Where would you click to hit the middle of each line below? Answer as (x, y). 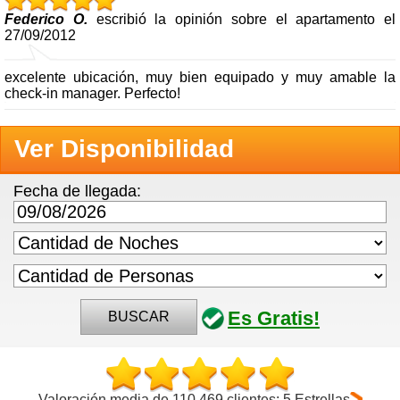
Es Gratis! (274, 318)
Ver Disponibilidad (124, 148)
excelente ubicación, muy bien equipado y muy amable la (200, 77)
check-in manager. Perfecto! (92, 93)
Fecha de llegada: (77, 191)
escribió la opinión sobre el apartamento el (241, 19)
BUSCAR (139, 317)
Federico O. (46, 19)
